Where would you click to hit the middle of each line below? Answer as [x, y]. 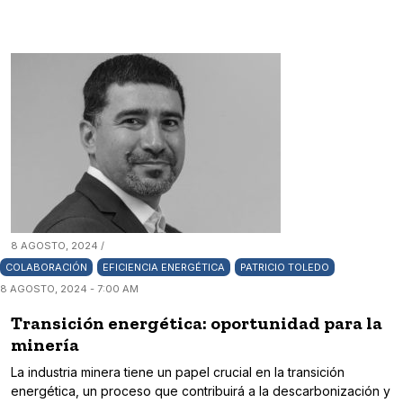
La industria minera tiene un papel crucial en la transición [178, 372]
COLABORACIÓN [46, 268]
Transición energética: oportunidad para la [197, 323]
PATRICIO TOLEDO [285, 268]
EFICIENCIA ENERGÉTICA [164, 268]
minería [45, 345]
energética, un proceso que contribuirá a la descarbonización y [201, 391]
